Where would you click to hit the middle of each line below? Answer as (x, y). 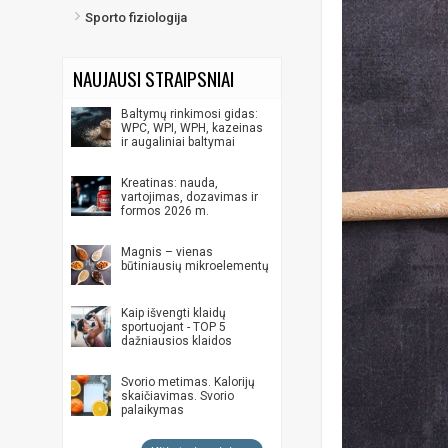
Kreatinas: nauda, (170, 183)
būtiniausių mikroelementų (195, 266)
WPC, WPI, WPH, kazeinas (192, 128)
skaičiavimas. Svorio (178, 396)
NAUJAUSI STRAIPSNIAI (153, 78)
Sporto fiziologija (136, 17)
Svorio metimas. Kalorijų (188, 382)
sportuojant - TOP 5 (174, 327)
